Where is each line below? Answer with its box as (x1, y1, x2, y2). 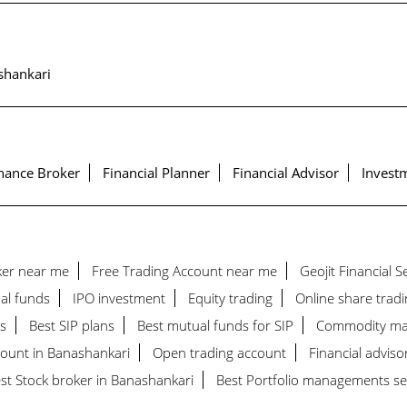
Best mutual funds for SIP (136, 316, 293, 335)
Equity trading (187, 289, 273, 308)
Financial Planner (102, 163, 210, 182)
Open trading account (152, 343, 286, 362)
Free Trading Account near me (91, 262, 277, 281)
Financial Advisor (232, 163, 339, 182)
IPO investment (72, 289, 165, 308)
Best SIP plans (28, 316, 114, 335)
